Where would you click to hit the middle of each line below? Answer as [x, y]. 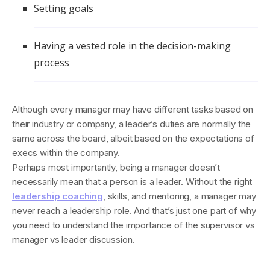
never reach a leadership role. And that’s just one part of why [134, 211]
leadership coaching [58, 196]
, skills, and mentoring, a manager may [179, 196]
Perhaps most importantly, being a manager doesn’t [116, 167]
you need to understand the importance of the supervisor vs [133, 225]
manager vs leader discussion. [74, 240]
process [52, 63]
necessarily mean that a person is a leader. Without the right [132, 182]
